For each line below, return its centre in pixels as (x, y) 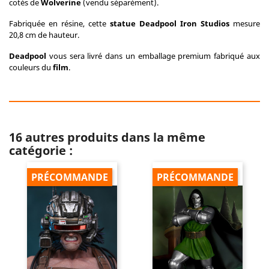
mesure (245, 23)
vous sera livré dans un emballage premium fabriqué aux (153, 56)
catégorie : (41, 150)
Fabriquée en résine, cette (58, 23)
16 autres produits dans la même (107, 137)
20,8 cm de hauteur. (44, 35)
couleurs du (31, 67)
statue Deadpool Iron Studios (168, 23)
